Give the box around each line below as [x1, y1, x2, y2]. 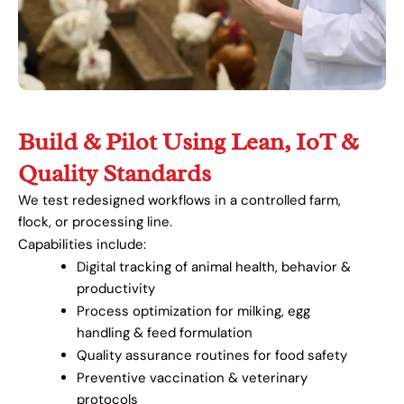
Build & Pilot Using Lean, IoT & [18, 126, 358, 158]
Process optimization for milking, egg [77, 302, 310, 321]
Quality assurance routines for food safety [77, 346, 347, 365]
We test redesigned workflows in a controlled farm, [18, 191, 341, 210]
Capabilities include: [18, 235, 146, 254]
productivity [77, 280, 155, 298]
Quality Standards [18, 158, 211, 189]
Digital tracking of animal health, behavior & [77, 258, 351, 277]
